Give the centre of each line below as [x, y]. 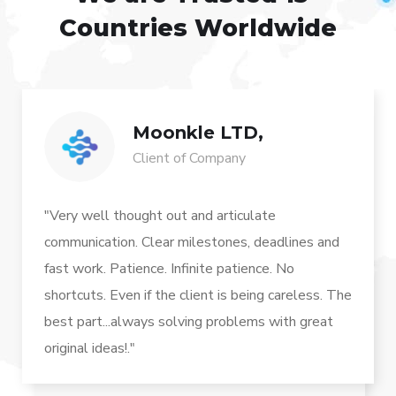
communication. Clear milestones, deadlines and [192, 243]
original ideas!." [90, 349]
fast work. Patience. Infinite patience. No [169, 269]
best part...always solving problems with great [189, 322]
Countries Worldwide [198, 28]
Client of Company [189, 159]
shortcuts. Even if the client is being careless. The [198, 296]
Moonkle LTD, [198, 133]
